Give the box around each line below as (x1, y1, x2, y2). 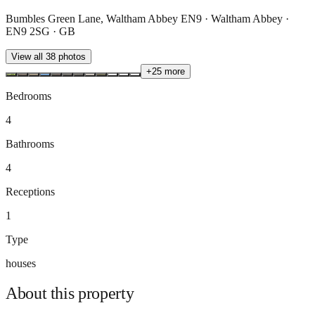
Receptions (6, 185, 55, 198)
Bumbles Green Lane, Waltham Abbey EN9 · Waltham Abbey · (6, 12, 289, 25)
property (78, 283, 134, 302)
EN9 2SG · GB (6, 25, 75, 37)
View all (11, 51, 46, 62)
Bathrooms (6, 137, 54, 150)
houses (6, 257, 36, 269)
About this (6, 283, 79, 302)
